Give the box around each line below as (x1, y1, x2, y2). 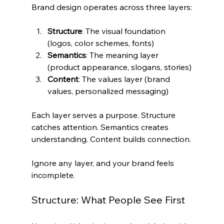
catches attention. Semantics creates (31, 121, 170, 132)
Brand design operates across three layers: (31, 1, 192, 12)
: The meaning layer (85, 49, 160, 60)
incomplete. (31, 169, 75, 180)
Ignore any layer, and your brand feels (31, 157, 176, 168)
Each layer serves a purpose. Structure (31, 109, 177, 120)
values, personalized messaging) (47, 85, 168, 96)
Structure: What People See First (31, 193, 185, 206)
